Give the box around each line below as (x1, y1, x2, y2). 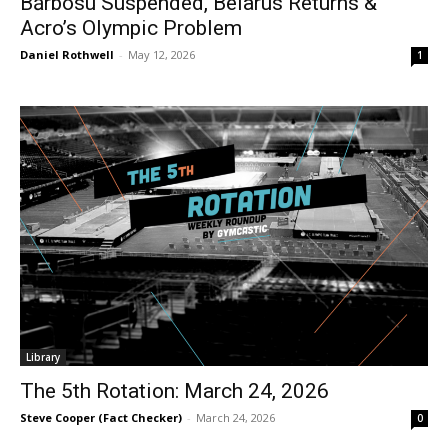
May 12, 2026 (128, 46, 195, 62)
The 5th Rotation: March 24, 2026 (20, 378, 329, 403)
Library (26, 349, 60, 364)
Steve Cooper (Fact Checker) (20, 409, 182, 425)
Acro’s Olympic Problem (20, 15, 242, 40)
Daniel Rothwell (20, 46, 114, 62)
